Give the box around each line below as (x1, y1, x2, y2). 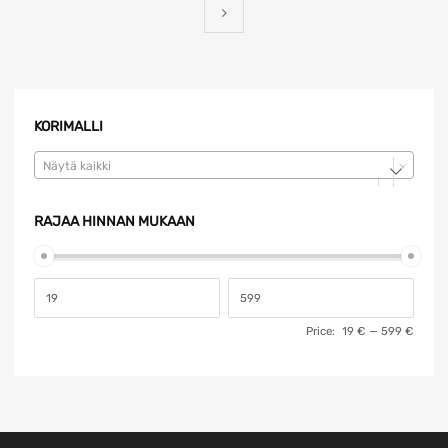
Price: (306, 323, 335, 338)
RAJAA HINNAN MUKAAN (34, 213, 195, 231)
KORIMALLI (34, 118, 103, 136)
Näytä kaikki (43, 159, 111, 174)
